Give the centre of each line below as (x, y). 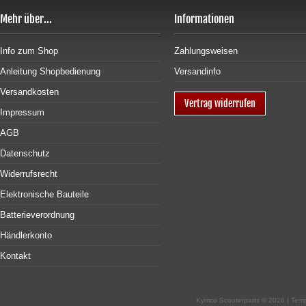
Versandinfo (197, 71)
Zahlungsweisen (206, 51)
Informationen (204, 19)
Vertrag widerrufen (220, 103)
